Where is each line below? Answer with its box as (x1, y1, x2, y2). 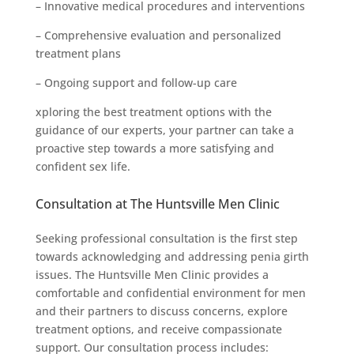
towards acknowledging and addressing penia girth (35, 248, 309, 264)
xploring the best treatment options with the (35, 104, 272, 119)
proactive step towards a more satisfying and (35, 140, 274, 156)
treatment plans (35, 45, 121, 61)
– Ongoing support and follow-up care (35, 74, 237, 90)
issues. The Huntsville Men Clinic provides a (35, 266, 269, 282)
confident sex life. (35, 158, 130, 174)
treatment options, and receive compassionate (35, 321, 282, 337)
